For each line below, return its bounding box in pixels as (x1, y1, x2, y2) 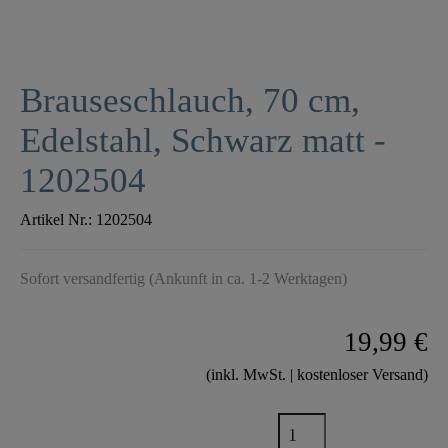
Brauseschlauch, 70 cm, (20, 81, 360, 121)
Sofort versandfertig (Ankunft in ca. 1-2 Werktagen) (20, 270, 347, 288)
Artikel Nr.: (20, 211, 96, 229)
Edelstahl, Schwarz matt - (20, 121, 386, 161)
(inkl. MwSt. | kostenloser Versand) (206, 366, 428, 384)
